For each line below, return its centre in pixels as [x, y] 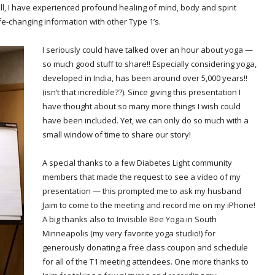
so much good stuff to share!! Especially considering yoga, [149, 64]
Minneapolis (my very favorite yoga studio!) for [129, 234]
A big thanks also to [79, 219]
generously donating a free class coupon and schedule [145, 248]
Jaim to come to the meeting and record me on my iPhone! [149, 205]
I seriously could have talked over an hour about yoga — [148, 50]
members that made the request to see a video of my [141, 177]
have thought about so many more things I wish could [141, 107]
